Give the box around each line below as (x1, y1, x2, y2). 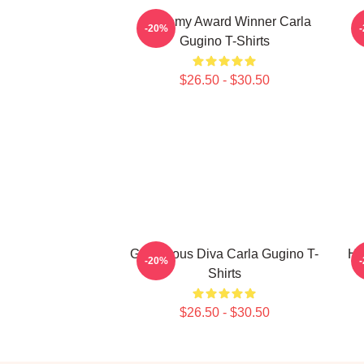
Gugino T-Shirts (179, 34, 270, 48)
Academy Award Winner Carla (137, 15, 311, 28)
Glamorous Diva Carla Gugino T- (130, 247, 318, 261)
